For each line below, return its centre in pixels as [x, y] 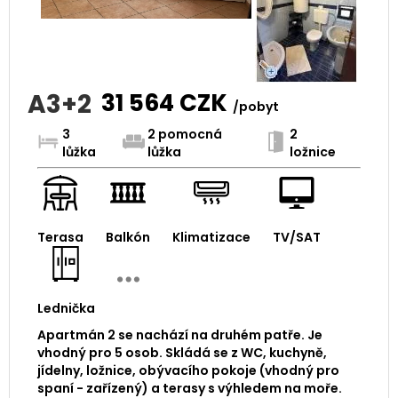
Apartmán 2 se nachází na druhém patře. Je [179, 334]
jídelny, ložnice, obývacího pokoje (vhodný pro [188, 370]
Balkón [127, 237]
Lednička [66, 308]
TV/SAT [296, 237]
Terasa [60, 237]
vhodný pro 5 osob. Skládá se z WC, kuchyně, [182, 352]
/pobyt [255, 106]
